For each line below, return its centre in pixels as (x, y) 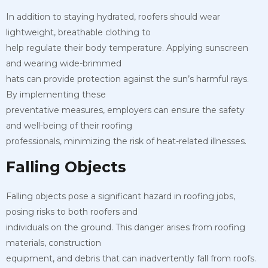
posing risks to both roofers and (72, 211)
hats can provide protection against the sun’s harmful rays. (127, 79)
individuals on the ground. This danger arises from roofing (126, 227)
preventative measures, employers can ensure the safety (125, 110)
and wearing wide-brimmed (64, 63)
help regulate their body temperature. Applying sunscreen (127, 48)
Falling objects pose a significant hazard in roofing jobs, (121, 196)
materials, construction (54, 243)
